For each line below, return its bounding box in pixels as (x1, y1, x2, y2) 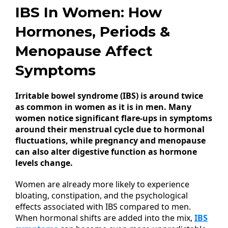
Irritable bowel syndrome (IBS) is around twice (15, 90, 203, 101)
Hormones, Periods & (15, 23, 170, 40)
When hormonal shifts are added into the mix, (15, 212, 194, 223)
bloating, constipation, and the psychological (15, 190, 188, 201)
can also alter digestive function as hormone (15, 146, 197, 157)
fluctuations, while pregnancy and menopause (15, 135, 206, 146)
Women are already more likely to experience (15, 179, 189, 190)
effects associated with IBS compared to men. (15, 201, 191, 212)
